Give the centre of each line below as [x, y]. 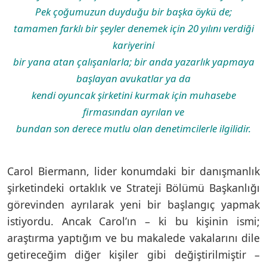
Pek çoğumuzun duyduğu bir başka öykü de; [133, 11]
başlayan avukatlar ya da [133, 78]
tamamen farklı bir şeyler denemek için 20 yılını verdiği [133, 28]
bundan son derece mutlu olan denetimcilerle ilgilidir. [133, 128]
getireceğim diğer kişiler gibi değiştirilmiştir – [133, 254]
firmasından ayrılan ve [133, 111]
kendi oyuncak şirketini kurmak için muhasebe [133, 95]
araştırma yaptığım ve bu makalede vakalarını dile [133, 237]
